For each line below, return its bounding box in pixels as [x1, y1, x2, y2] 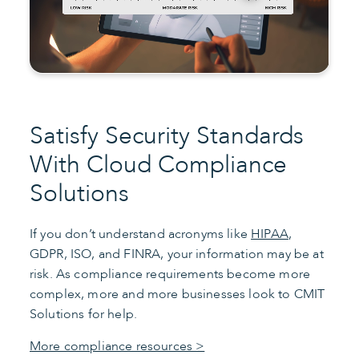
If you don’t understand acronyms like [30, 224, 252, 243]
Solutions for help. [30, 305, 138, 323]
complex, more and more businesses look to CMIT [30, 284, 325, 303]
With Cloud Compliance [30, 147, 287, 181]
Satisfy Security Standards [30, 119, 304, 152]
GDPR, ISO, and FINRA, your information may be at [30, 244, 324, 263]
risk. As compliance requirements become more [30, 264, 311, 283]
